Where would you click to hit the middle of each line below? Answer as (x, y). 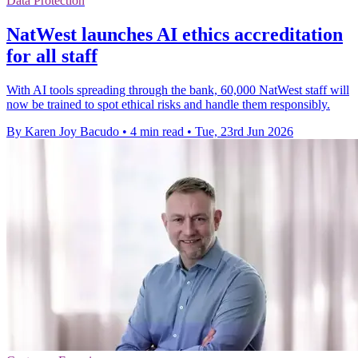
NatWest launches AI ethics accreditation (175, 35)
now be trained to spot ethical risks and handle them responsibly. (168, 105)
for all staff (52, 56)
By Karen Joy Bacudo (63, 132)
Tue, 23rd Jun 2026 (244, 132)
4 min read (157, 132)
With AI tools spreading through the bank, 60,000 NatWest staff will (178, 90)
